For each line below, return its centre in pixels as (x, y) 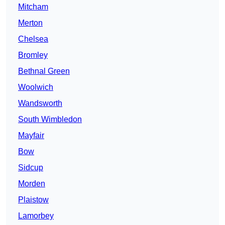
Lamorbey (36, 216)
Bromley (33, 55)
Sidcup (31, 168)
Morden (32, 184)
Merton (30, 23)
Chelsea (33, 39)
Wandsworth (40, 103)
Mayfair (31, 136)
